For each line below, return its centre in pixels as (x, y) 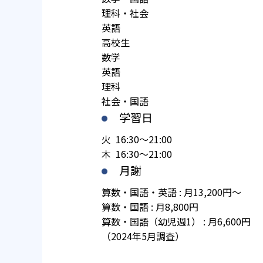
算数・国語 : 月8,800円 (150, 207)
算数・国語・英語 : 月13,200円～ (171, 192)
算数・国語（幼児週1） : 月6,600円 (176, 222)
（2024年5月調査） (143, 236)
